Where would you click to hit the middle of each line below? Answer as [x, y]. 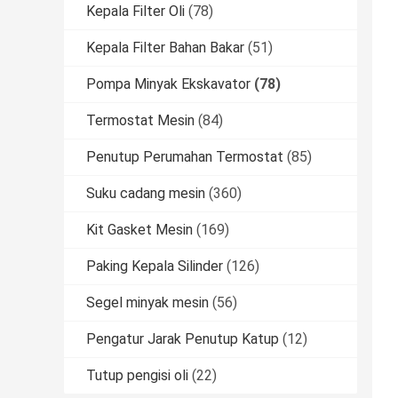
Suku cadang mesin [146, 194]
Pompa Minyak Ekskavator [168, 84]
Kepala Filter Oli [135, 12]
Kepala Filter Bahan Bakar [165, 48]
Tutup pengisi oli [137, 376]
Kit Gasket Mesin [139, 230]
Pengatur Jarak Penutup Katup [183, 339]
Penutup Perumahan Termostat [185, 157]
